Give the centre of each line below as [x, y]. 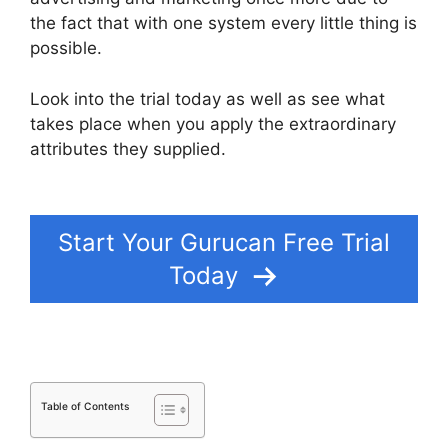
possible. [66, 48]
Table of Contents [85, 406]
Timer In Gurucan [99, 173]
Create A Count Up [302, 148]
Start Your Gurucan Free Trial [224, 243]
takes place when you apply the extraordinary [213, 123]
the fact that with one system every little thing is [223, 23]
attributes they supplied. [128, 148]
